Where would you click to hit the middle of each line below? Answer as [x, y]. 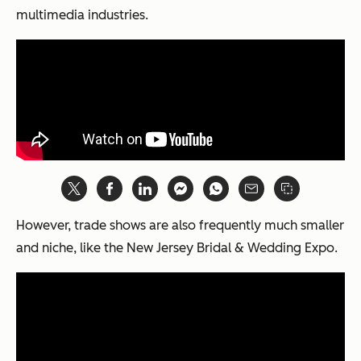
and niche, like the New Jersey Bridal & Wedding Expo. [177, 248]
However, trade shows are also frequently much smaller [180, 226]
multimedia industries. [82, 15]
